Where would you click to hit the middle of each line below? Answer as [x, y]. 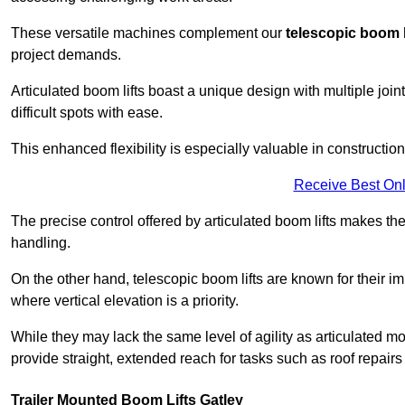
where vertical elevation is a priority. [125, 301]
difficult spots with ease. [87, 113]
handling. [41, 243]
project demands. [66, 55]
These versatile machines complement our [148, 33]
